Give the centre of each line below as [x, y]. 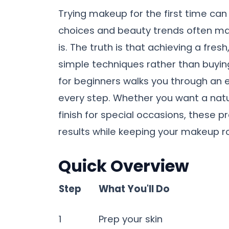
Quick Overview [124, 166]
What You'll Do [134, 189]
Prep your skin [131, 219]
